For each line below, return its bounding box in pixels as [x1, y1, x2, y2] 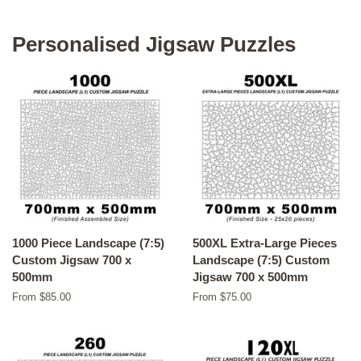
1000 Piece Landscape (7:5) [12, 236, 164, 251]
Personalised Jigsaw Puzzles [12, 32, 296, 57]
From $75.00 [193, 291, 251, 304]
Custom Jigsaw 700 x [12, 253, 131, 268]
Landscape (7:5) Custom [193, 253, 330, 268]
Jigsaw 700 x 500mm [193, 270, 308, 284]
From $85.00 [12, 291, 71, 304]
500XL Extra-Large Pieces [193, 236, 337, 251]
